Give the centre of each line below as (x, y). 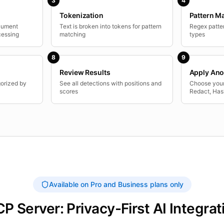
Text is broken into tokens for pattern (111, 26)
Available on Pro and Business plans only (116, 184)
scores (69, 91)
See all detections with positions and (111, 83)
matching (73, 34)
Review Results (85, 72)
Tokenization (81, 15)
